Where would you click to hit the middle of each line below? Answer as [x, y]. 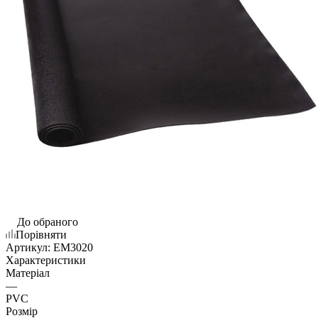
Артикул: [28, 247]
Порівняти [41, 234]
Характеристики [46, 260]
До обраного [48, 221]
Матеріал [28, 273]
